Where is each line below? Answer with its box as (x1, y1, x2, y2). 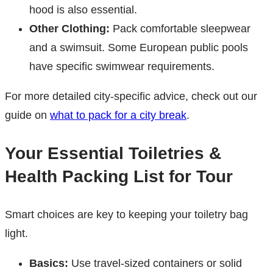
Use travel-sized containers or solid (68, 257, 242, 270)
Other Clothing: (29, 23, 110, 35)
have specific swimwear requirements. (29, 60, 214, 73)
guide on (5, 109, 50, 122)
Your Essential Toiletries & (5, 144, 221, 163)
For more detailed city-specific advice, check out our (5, 90, 257, 103)
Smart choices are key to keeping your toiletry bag (5, 208, 248, 221)
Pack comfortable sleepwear (110, 23, 250, 35)
